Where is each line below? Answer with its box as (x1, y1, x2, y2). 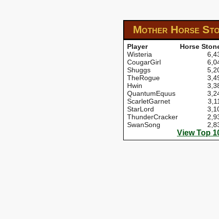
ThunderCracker (127, 113, 178, 121)
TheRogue (127, 74, 160, 82)
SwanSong (127, 121, 160, 129)
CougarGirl (127, 58, 161, 66)
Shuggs (127, 66, 151, 74)
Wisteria (127, 50, 152, 58)
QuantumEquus (127, 89, 175, 97)
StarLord (127, 105, 154, 113)
